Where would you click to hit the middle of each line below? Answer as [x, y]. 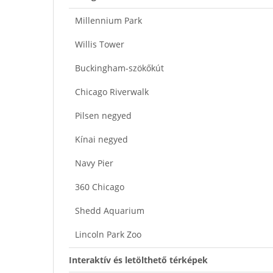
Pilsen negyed [103, 115]
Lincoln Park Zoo [108, 234]
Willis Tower [100, 44]
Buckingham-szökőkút [119, 68]
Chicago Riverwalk [112, 91]
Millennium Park [108, 20]
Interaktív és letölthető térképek [138, 260]
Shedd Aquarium [110, 210]
